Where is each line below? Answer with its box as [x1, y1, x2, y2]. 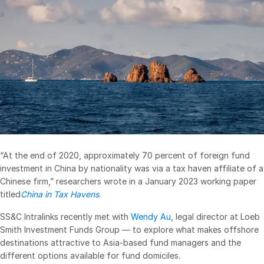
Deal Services [18, 164, 70, 174]
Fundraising [34, 88, 79, 98]
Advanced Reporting [34, 220, 115, 230]
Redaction [34, 183, 74, 193]
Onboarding [34, 107, 81, 117]
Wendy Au [131, 211, 171, 222]
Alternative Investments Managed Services [34, 145, 201, 155]
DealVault [34, 32, 71, 42]
